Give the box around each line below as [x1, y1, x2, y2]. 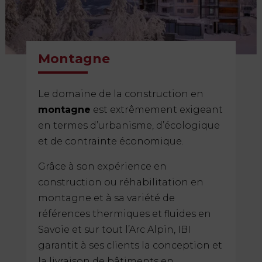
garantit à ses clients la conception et [37, 240, 222, 251]
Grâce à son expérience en [37, 161, 167, 173]
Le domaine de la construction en [37, 88, 204, 100]
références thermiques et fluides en [37, 208, 211, 220]
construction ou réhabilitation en [37, 177, 204, 188]
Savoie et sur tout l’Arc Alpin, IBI [37, 224, 191, 236]
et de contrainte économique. [37, 136, 184, 147]
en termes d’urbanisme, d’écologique [37, 120, 220, 132]
